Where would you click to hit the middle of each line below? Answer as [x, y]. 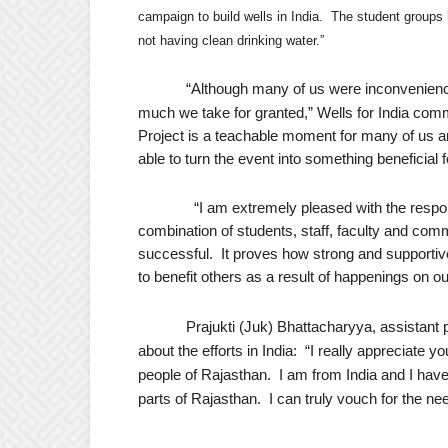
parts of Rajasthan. [199, 398]
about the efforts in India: [217, 350]
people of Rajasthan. [204, 374]
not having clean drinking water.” [231, 40]
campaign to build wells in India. [230, 16]
